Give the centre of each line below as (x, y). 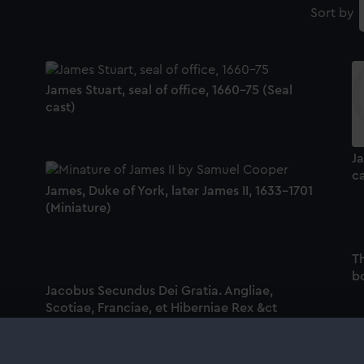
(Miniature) (78, 208)
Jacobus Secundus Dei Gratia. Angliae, (159, 290)
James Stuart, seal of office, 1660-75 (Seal (169, 91)
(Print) (64, 325)
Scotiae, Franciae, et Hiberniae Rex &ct (161, 308)
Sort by (332, 13)
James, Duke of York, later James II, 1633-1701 (179, 191)
